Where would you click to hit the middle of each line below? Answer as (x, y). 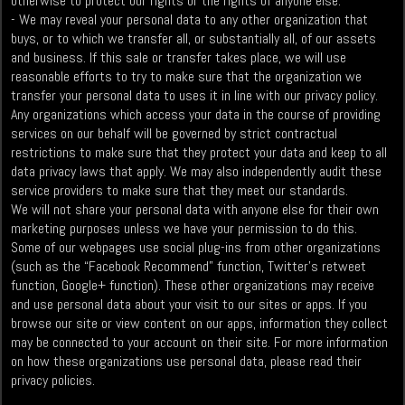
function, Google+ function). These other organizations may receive (193, 286)
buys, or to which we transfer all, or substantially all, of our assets (194, 39)
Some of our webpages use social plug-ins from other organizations (196, 248)
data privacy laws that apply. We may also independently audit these (197, 172)
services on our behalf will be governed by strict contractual (174, 134)
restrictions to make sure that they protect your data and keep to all (199, 153)
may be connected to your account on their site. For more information (200, 343)
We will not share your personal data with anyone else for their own (195, 210)
